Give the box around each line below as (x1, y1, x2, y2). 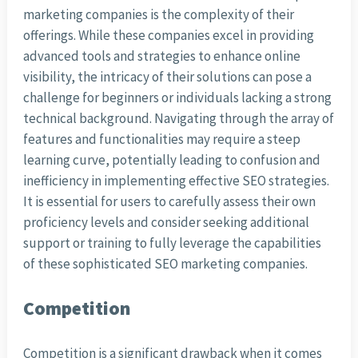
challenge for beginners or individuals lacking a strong (22, 89, 332, 107)
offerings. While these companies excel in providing (22, 26, 314, 45)
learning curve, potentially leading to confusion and (22, 151, 320, 169)
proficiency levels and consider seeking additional (22, 213, 309, 232)
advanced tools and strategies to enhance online (22, 47, 300, 66)
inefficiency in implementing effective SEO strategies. (22, 172, 329, 190)
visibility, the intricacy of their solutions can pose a (22, 68, 312, 86)
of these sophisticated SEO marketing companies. (22, 255, 308, 273)
